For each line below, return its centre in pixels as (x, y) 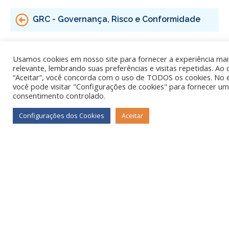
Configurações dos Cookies (62, 116)
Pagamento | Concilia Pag (84, 86)
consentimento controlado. (59, 96)
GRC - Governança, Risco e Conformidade (117, 19)
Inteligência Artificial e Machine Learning (115, 53)
